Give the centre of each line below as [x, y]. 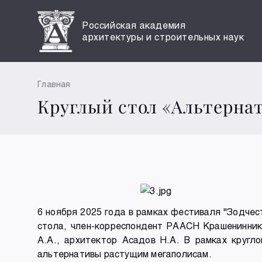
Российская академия [134, 25]
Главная [54, 84]
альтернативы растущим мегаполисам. [125, 253]
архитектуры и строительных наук [163, 36]
